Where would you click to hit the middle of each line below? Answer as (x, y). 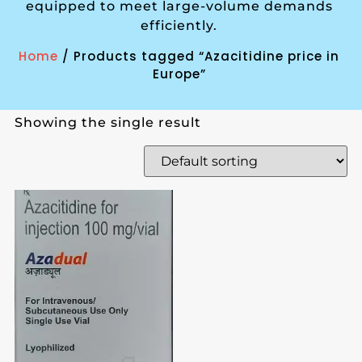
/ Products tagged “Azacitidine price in (199, 56)
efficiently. (179, 26)
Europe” (179, 74)
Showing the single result (107, 123)
